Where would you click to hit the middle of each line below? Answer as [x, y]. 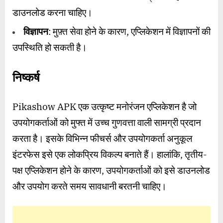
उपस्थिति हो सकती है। [50, 48]
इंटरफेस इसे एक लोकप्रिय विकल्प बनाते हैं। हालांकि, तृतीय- [110, 155]
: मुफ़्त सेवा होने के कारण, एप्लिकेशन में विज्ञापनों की [129, 32]
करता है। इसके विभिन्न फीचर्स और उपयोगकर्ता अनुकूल [102, 139]
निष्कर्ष [26, 78]
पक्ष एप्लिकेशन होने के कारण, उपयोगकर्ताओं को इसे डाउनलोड [111, 170]
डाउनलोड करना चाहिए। [53, 13]
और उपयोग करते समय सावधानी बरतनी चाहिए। [90, 186]
